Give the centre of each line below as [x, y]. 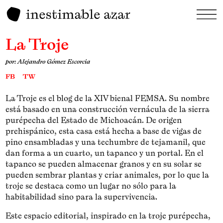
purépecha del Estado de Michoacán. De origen [94, 120]
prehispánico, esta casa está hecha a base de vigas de [104, 131]
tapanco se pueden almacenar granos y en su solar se [104, 164]
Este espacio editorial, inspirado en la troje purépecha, [108, 215]
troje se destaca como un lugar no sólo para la [91, 185]
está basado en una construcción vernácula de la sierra [108, 109]
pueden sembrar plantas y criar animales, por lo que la [108, 174]
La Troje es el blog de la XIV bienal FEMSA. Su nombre [108, 98]
